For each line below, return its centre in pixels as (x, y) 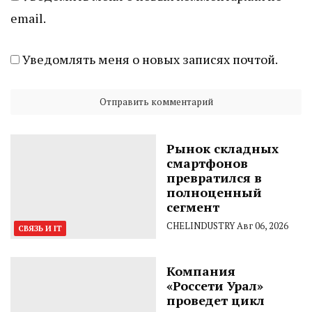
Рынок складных (223, 148)
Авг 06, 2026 (263, 225)
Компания (201, 271)
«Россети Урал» (215, 285)
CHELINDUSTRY (201, 225)
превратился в (214, 177)
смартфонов (207, 163)
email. (28, 18)
